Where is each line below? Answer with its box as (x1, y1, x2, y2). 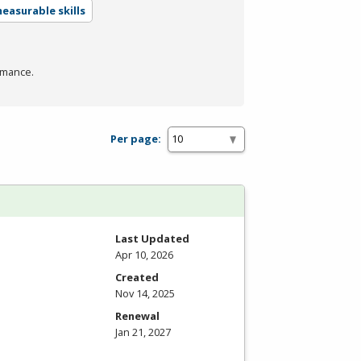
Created (115, 269, 159, 284)
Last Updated (115, 230, 189, 246)
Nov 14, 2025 (115, 285, 175, 301)
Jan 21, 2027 (115, 324, 171, 339)
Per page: (110, 131, 161, 147)
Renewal (115, 308, 160, 323)
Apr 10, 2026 (115, 247, 173, 262)
